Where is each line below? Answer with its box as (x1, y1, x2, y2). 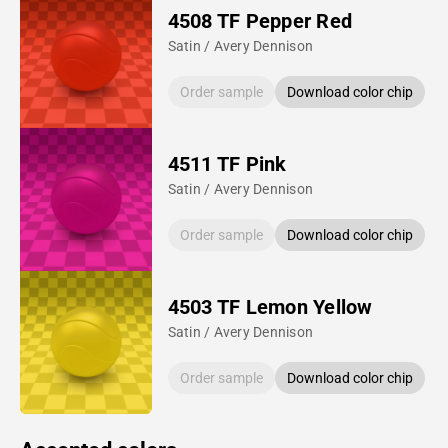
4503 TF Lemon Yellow (167, 294, 373, 319)
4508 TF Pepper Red (167, 8, 353, 33)
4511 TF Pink (167, 151, 287, 176)
